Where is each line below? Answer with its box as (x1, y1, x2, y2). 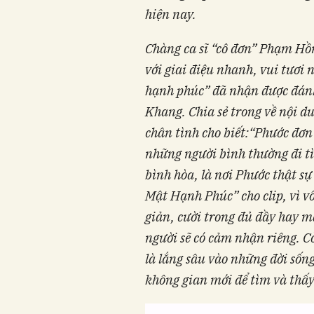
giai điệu (162, 61, 214, 78)
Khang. (145, 103, 186, 121)
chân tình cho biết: (145, 124, 249, 142)
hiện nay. (145, 6, 196, 23)
